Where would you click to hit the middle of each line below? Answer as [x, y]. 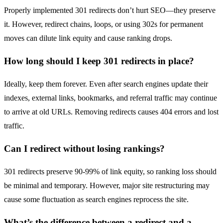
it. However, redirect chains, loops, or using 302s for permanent [104, 24]
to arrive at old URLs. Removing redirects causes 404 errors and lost [111, 111]
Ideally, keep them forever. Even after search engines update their [106, 84]
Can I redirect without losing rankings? [84, 148]
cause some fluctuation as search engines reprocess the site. [96, 199]
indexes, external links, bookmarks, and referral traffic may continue [111, 98]
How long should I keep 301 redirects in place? [99, 61]
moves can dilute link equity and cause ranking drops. [88, 38]
